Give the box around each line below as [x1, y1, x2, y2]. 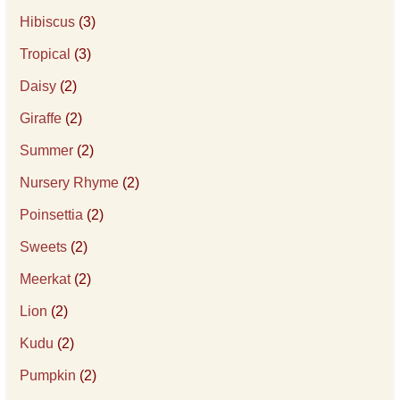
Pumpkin [20, 368, 77, 383]
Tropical [20, 46, 71, 62]
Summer [20, 143, 74, 158]
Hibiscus [20, 14, 76, 29]
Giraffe [20, 111, 62, 126]
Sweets [20, 239, 68, 254]
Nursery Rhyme [20, 175, 120, 190]
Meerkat [20, 271, 71, 287]
